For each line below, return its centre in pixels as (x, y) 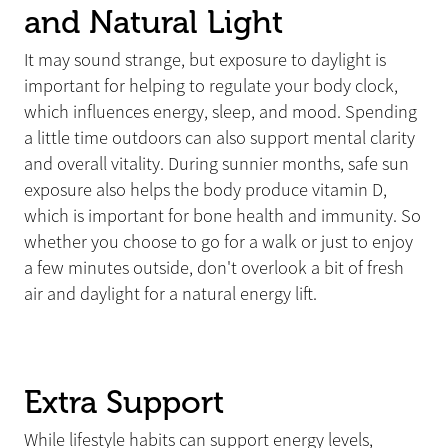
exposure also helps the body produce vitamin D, (205, 189)
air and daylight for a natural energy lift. (170, 293)
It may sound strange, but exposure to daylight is (205, 59)
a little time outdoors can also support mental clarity (219, 137)
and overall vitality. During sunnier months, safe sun (216, 163)
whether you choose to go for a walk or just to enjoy (218, 241)
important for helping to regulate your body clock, (211, 85)
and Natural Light (153, 22)
